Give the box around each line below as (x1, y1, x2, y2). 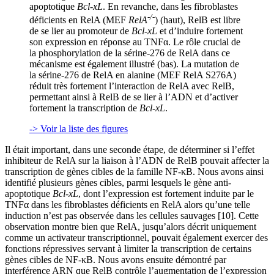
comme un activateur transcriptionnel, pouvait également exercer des (5, 232, 268, 243)
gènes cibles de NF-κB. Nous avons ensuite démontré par (5, 254, 226, 265)
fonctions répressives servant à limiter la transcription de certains (5, 243, 251, 254)
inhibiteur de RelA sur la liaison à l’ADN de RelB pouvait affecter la (5, 155, 269, 166)
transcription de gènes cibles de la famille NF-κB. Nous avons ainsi (5, 166, 264, 177)
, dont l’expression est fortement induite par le (78, 188, 254, 199)
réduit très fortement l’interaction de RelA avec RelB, (29, 81, 234, 92)
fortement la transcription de (29, 103, 139, 114)
